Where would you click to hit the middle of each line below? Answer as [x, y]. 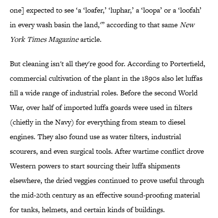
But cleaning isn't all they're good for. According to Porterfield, [108, 64]
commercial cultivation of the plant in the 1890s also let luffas [106, 78]
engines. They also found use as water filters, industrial [95, 137]
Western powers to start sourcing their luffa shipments [95, 166]
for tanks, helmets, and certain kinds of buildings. [87, 210]
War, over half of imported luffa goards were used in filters [101, 108]
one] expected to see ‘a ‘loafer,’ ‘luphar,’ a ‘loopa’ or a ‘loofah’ [106, 10]
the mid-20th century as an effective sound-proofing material [105, 195]
